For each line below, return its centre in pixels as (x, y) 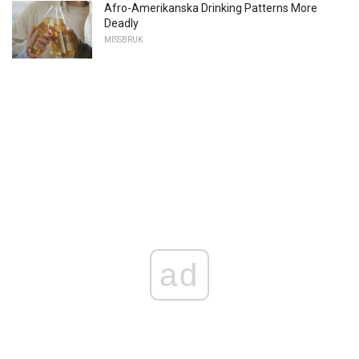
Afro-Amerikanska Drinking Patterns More (211, 8)
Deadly (121, 24)
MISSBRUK (123, 40)
